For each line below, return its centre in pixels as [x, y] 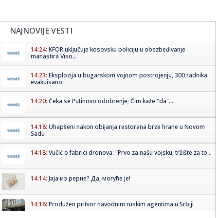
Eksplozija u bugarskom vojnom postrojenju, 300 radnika [128, 75]
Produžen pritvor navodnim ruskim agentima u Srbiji [121, 204]
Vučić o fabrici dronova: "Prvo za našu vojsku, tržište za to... [130, 152]
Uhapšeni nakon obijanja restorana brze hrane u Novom [127, 127]
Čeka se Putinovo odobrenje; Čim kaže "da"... [111, 101]
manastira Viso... [54, 56]
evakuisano [46, 82]
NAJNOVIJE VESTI [41, 30]
